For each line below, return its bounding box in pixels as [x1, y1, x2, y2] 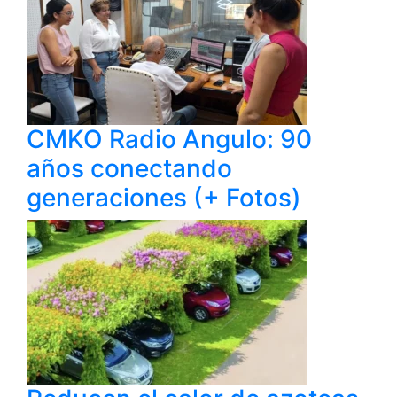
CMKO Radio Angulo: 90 [27, 124, 312, 155]
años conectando [27, 153, 232, 184]
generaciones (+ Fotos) [27, 183, 301, 214]
